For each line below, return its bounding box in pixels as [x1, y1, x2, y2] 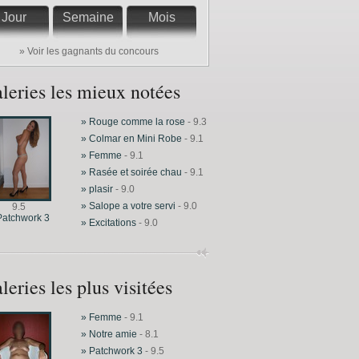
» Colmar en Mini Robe [81, 133, 184, 144]
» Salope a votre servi [81, 200, 175, 212]
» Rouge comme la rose [81, 116, 185, 127]
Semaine [62, 10, 114, 24]
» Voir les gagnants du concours [19, 46, 159, 57]
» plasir [81, 184, 115, 195]
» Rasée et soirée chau [81, 167, 182, 178]
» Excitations [81, 217, 139, 228]
